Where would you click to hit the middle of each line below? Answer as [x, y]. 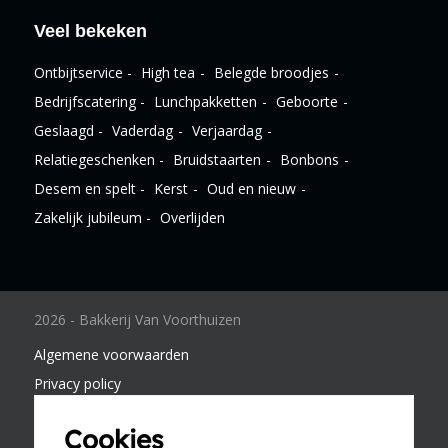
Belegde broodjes [272, 72]
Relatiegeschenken [94, 159]
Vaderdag [143, 130]
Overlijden [193, 217]
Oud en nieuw [252, 188]
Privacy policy [77, 384]
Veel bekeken [90, 31]
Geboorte [307, 101]
